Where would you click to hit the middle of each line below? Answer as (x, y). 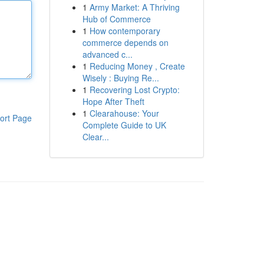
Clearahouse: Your (124, 113)
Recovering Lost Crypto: (134, 90)
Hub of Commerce (116, 19)
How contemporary (125, 31)
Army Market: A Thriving (134, 7)
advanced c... (107, 54)
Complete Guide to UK (124, 125)
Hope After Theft (113, 101)
